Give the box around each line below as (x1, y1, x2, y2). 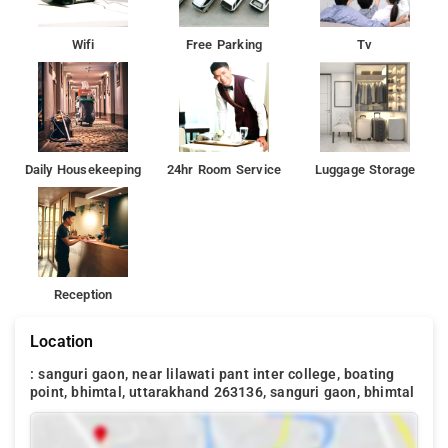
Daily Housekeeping (24, 161, 142, 177)
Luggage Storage (314, 161, 416, 177)
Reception (53, 286, 113, 302)
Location (30, 331, 94, 351)
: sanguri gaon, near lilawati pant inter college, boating (30, 365, 395, 383)
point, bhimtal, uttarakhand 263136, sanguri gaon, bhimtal (30, 383, 415, 401)
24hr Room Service (166, 161, 282, 177)
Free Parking (185, 36, 263, 52)
